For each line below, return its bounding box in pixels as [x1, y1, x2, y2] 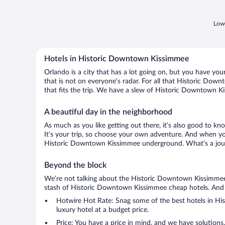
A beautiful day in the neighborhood [44, 108, 172, 116]
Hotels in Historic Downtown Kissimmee [44, 55, 189, 63]
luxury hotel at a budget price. [56, 206, 149, 213]
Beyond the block [44, 161, 106, 169]
